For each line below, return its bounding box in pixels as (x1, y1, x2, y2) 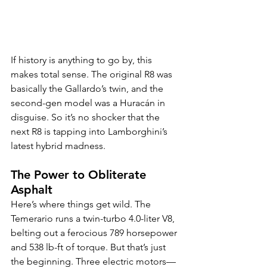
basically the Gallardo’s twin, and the (11, 82, 166, 94)
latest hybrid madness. (11, 139, 105, 151)
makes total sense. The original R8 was (11, 68, 175, 80)
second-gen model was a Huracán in (11, 97, 167, 108)
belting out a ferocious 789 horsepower (11, 226, 179, 238)
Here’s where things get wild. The (11, 198, 153, 210)
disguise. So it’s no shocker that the (11, 111, 162, 123)
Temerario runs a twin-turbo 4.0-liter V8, (11, 212, 177, 224)
